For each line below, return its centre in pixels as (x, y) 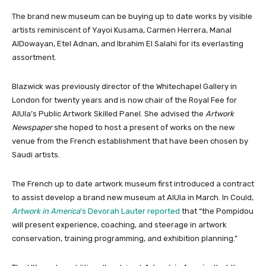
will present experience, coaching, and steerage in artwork (119, 225)
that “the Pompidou (217, 211)
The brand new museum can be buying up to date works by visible (132, 17)
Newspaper (32, 128)
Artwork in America (46, 211)
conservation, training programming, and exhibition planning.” (125, 239)
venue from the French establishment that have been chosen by (130, 141)
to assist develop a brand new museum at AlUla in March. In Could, (133, 198)
